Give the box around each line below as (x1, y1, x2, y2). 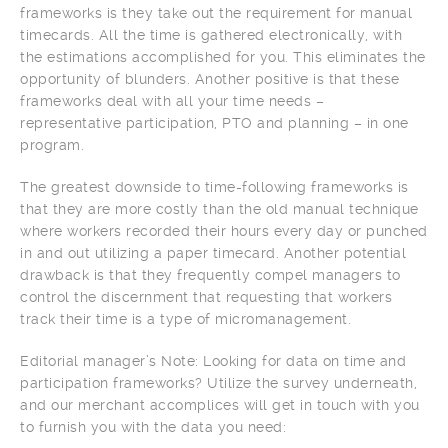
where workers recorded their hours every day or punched (20, 222, 428, 239)
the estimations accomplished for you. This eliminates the (20, 48, 426, 65)
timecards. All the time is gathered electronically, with (20, 26, 402, 43)
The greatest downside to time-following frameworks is (20, 178, 409, 195)
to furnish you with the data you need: (20, 418, 286, 435)
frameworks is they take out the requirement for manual (20, 4, 412, 21)
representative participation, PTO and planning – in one (20, 114, 409, 131)
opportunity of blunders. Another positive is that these (20, 70, 400, 87)
